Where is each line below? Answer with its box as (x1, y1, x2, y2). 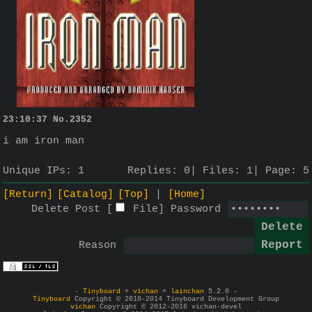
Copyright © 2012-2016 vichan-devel (95, 302, 242, 311)
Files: (203, 165, 247, 178)
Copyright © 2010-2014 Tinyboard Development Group (70, 295, 279, 303)
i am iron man (3, 134, 84, 147)
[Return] (3, 188, 53, 201)
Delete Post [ (31, 203, 113, 215)
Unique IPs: (3, 165, 78, 178)
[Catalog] (57, 188, 114, 201)
